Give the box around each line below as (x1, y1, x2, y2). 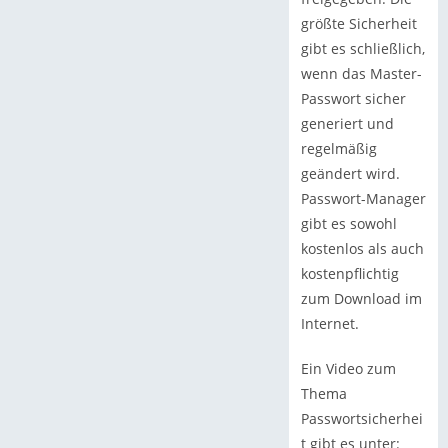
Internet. (300, 314, 363, 334)
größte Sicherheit (300, 14, 417, 34)
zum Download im (300, 289, 422, 309)
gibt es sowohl (300, 214, 397, 234)
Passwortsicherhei (300, 409, 423, 429)
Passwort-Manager (300, 189, 426, 209)
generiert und (300, 114, 394, 134)
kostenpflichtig (300, 264, 399, 284)
